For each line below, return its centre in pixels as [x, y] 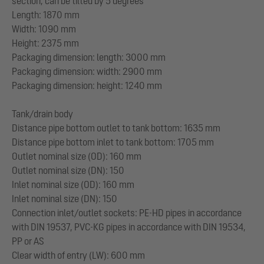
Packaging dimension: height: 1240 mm [87, 85]
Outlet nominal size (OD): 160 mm [77, 156]
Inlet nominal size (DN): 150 [65, 198]
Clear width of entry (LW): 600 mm [78, 255]
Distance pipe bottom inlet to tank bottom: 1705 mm [113, 142]
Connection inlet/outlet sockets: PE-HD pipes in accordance [127, 212]
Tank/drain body [42, 113]
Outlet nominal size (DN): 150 [68, 170]
